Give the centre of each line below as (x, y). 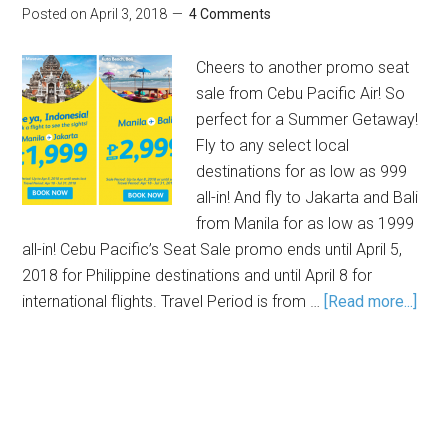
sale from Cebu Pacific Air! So (301, 93)
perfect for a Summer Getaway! (307, 119)
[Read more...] (371, 301)
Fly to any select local (273, 145)
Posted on (56, 14)
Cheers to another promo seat (303, 67)
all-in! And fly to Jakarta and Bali (307, 197)
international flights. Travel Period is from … (173, 301)
